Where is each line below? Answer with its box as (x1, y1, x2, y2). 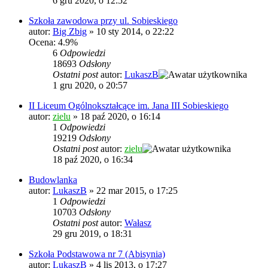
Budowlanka (29, 174, 77, 185)
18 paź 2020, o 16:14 (80, 111, 160, 121)
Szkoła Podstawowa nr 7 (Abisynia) (29, 248, 165, 259)
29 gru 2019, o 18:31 (53, 228, 132, 239)
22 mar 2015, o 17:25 (96, 185, 178, 196)
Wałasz (124, 217, 151, 228)
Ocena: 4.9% (29, 36, 78, 47)
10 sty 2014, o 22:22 (96, 26, 174, 36)
